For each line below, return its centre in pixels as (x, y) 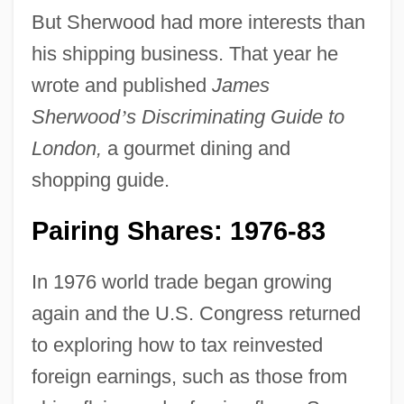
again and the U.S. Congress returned (196, 313)
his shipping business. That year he (184, 53)
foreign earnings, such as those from (189, 376)
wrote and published (121, 85)
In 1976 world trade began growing (181, 281)
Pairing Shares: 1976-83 (178, 230)
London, (66, 148)
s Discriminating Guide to (235, 116)
